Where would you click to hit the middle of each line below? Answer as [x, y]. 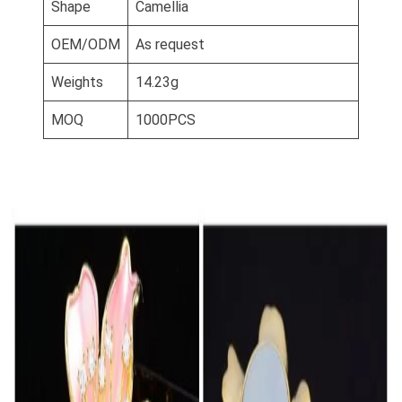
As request [170, 45]
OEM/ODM [86, 45]
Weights [77, 83]
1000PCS [166, 120]
